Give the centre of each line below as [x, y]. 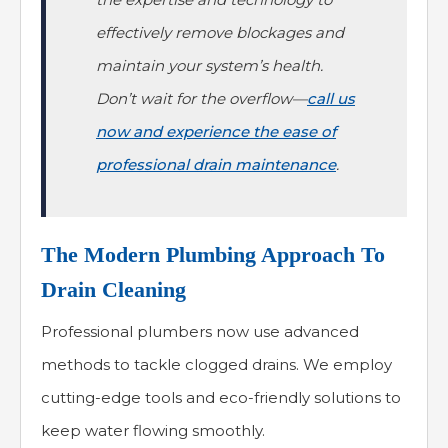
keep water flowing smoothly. [153, 431]
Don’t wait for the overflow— [201, 99]
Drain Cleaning [113, 290]
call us [331, 99]
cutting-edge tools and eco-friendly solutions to [221, 398]
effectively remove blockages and [220, 33]
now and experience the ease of [216, 132]
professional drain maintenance [216, 165]
